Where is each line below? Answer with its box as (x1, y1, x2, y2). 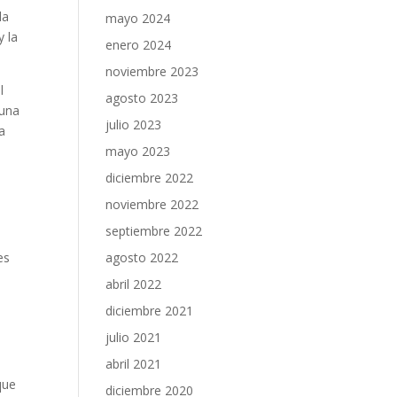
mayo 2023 (105, 143, 171, 160)
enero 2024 (105, 36, 172, 53)
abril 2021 (105, 355, 162, 372)
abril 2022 (105, 276, 162, 292)
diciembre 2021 (105, 302, 194, 319)
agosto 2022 (105, 249, 179, 266)
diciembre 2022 (105, 169, 194, 186)
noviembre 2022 (105, 196, 199, 213)
